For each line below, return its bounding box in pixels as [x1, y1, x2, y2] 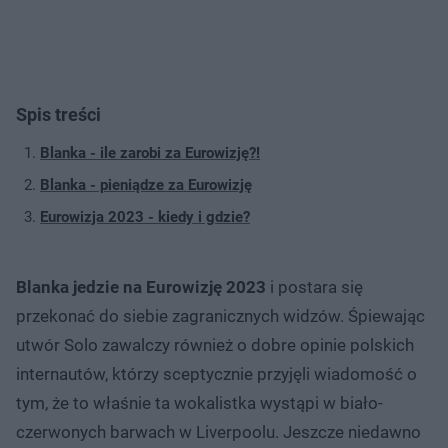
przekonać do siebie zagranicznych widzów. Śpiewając [16, 305, 425, 326]
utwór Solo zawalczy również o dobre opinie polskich [16, 334, 414, 355]
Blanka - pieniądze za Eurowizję [40, 175, 252, 194]
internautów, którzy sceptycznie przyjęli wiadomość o [16, 363, 417, 384]
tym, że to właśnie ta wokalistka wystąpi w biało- [16, 392, 383, 413]
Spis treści [16, 103, 101, 125]
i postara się [266, 276, 363, 297]
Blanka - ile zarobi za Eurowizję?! [40, 143, 260, 162]
